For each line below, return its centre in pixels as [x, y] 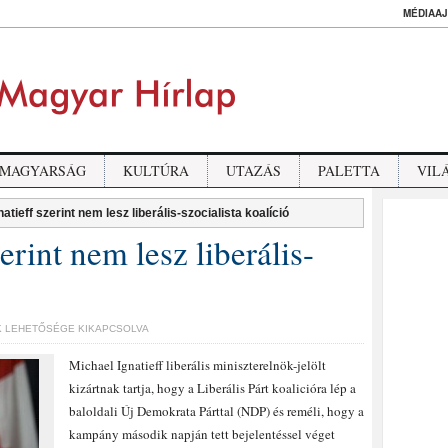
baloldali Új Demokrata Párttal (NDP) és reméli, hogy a [216, 411]
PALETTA [349, 170]
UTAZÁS [253, 170]
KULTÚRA [156, 170]
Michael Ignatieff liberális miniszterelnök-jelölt [197, 365]
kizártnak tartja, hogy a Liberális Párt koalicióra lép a [212, 388]
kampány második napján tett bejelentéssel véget [202, 434]
